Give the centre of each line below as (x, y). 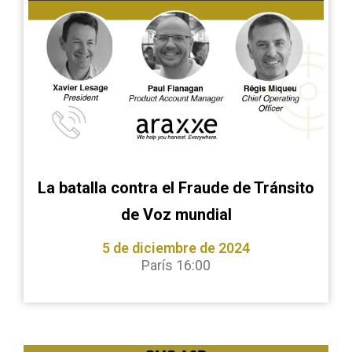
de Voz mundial (176, 214)
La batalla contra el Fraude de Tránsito (176, 188)
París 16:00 (176, 265)
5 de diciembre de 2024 (176, 248)
